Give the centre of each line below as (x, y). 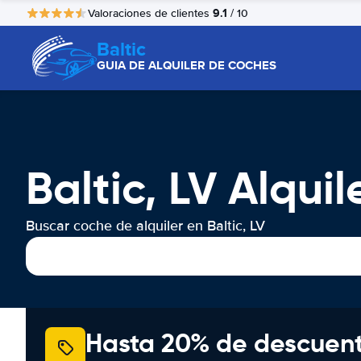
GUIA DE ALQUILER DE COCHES (187, 65)
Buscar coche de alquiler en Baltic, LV (145, 226)
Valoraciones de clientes (150, 13)
